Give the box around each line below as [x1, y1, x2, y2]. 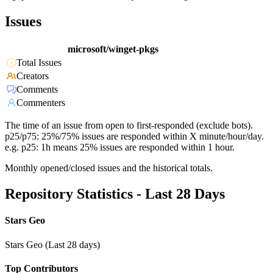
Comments [16, 84, 58, 95]
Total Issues [16, 57, 62, 68]
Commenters [16, 97, 65, 108]
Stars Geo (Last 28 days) [5, 239, 100, 250]
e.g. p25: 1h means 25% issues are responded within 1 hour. [5, 142, 235, 153]
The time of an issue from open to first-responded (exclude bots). [5, 120, 253, 131]
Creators [16, 71, 49, 82]
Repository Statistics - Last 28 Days [5, 186, 225, 202]
